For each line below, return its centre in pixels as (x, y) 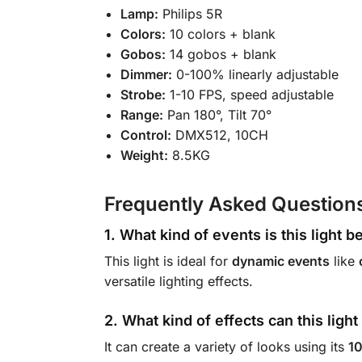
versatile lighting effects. (178, 281)
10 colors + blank (220, 34)
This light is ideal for (168, 261)
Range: (141, 114)
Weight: (144, 155)
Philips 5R (190, 13)
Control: (145, 135)
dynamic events (280, 261)
